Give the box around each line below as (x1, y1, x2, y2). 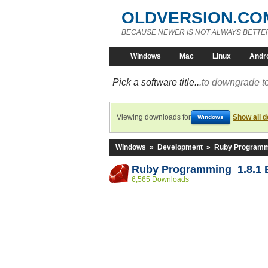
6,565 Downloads (132, 175, 189, 184)
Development (157, 143, 203, 151)
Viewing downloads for (117, 113, 191, 121)
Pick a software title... (112, 77, 202, 87)
